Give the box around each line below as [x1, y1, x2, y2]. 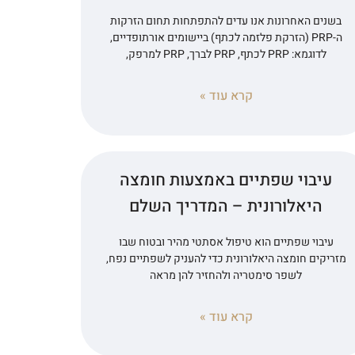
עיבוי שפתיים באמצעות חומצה [120, 167, 333, 193]
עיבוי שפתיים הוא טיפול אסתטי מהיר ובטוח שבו [118, 233, 334, 250]
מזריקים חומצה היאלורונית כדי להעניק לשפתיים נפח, [105, 250, 346, 267]
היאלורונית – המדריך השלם [129, 193, 323, 219]
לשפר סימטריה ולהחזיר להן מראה [150, 266, 303, 284]
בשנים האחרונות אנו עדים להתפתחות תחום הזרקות [110, 12, 342, 29]
